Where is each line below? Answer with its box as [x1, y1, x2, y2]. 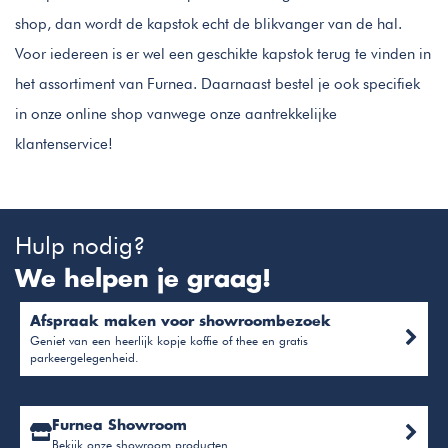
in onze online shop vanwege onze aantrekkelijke [15, 104, 337, 123]
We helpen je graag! [15, 267, 271, 292]
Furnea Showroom [52, 418, 187, 433]
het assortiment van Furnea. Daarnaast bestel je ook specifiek [15, 74, 420, 93]
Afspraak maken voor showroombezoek [30, 314, 331, 329]
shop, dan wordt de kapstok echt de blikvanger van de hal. [15, 14, 402, 33]
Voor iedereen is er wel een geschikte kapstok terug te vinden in [15, 44, 431, 63]
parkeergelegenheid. [30, 349, 139, 365]
